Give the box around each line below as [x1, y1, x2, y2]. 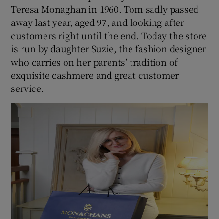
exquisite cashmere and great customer [11, 68, 179, 82]
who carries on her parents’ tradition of [11, 55, 178, 68]
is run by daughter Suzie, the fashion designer [11, 42, 206, 55]
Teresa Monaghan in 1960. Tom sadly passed [11, 2, 199, 16]
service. [11, 82, 44, 95]
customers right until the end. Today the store [11, 29, 207, 42]
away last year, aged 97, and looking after [11, 16, 185, 29]
